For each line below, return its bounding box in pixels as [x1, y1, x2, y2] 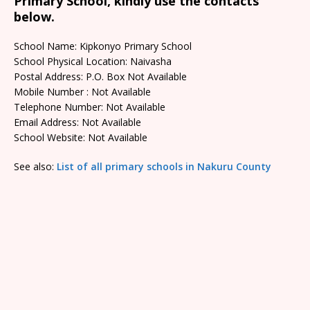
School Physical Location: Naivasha [14, 55, 172, 68]
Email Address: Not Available [14, 116, 141, 129]
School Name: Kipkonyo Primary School [14, 39, 192, 53]
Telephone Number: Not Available [14, 100, 165, 113]
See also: [14, 160, 57, 173]
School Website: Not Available [14, 131, 147, 144]
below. [14, 8, 55, 25]
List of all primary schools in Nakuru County [57, 160, 271, 173]
